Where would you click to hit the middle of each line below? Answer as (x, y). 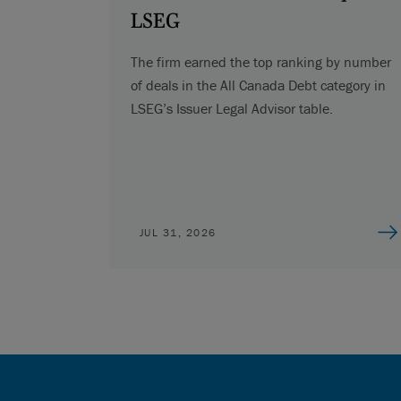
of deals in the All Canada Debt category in (258, 85)
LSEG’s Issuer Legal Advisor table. (231, 108)
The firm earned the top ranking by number (260, 61)
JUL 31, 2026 (178, 232)
